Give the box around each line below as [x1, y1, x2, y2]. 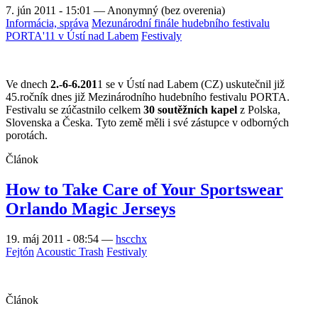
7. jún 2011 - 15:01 [6, 4, 94, 17]
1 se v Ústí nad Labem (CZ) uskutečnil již [97, 78, 285, 91]
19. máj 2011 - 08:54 [6, 233, 102, 246]
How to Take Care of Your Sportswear [6, 180, 283, 199]
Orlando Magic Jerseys [6, 199, 175, 219]
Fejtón [6, 246, 34, 258]
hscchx [116, 233, 147, 246]
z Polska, [237, 104, 280, 116]
